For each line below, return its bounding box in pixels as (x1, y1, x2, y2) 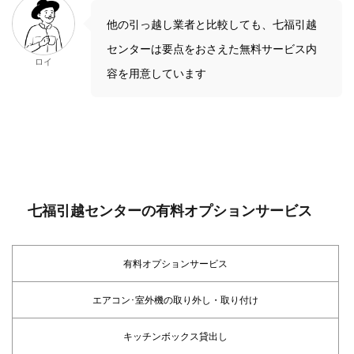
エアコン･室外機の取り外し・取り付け (92, 293, 258, 306)
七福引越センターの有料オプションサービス (28, 201, 312, 219)
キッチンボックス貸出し (123, 330, 228, 342)
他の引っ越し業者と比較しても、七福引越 (107, 17, 317, 31)
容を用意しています (107, 66, 206, 80)
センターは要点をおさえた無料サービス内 (107, 41, 317, 55)
